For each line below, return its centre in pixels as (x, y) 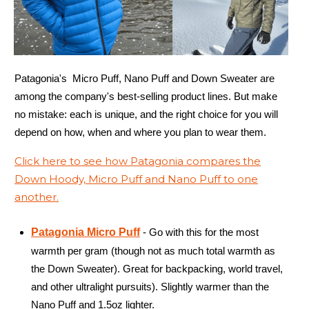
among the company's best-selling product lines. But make (146, 97)
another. (37, 197)
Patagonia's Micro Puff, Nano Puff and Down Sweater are (144, 79)
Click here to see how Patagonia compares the (138, 161)
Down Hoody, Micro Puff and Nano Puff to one (136, 179)
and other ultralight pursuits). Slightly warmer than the (150, 287)
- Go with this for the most (199, 232)
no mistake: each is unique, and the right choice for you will (146, 114)
